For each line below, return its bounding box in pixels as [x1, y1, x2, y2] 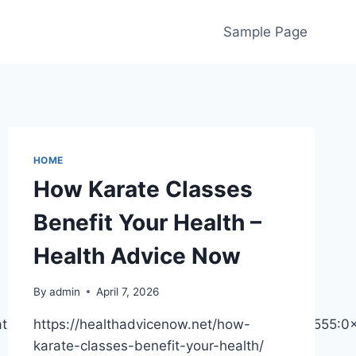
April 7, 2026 [95, 284, 159, 298]
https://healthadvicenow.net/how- [33, 315, 250, 332]
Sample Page [222, 23, 308, 40]
